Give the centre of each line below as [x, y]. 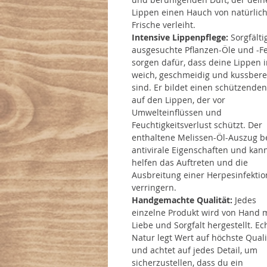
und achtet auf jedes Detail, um [195, 250]
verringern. [154, 188]
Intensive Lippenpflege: [181, 38]
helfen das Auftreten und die [190, 163]
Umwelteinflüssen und [177, 113]
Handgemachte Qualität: [183, 200]
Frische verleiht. [164, 25]
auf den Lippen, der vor [178, 100]
